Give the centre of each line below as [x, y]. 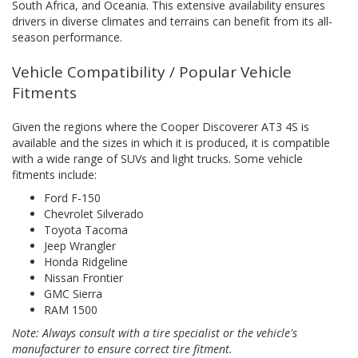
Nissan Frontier [84, 277]
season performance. [67, 37]
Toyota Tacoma [86, 229]
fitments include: [54, 174]
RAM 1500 [71, 309]
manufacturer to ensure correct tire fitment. [122, 348]
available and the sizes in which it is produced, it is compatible [171, 142]
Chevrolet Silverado [94, 213]
